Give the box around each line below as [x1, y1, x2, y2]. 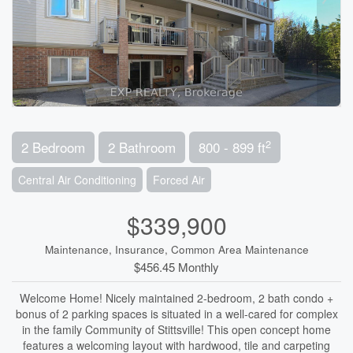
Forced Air [153, 172, 205, 188]
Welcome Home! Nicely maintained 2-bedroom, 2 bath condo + [20, 290, 333, 306]
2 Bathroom [108, 137, 176, 157]
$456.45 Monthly [134, 258, 219, 275]
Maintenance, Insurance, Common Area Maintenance [44, 242, 309, 257]
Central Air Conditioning [18, 172, 136, 188]
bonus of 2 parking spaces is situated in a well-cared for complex [15, 306, 338, 321]
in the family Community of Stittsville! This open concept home [22, 321, 331, 337]
